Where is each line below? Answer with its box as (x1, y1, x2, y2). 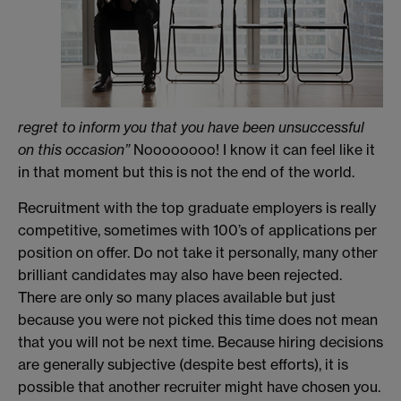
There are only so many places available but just (18, 287, 336, 306)
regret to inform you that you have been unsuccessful (18, 118, 364, 137)
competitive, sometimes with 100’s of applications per (18, 220, 377, 239)
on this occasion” (18, 141, 133, 159)
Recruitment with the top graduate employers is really (18, 198, 376, 217)
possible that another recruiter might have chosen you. (18, 377, 380, 396)
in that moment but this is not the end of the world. (18, 163, 354, 182)
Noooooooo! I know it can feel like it (133, 141, 375, 159)
